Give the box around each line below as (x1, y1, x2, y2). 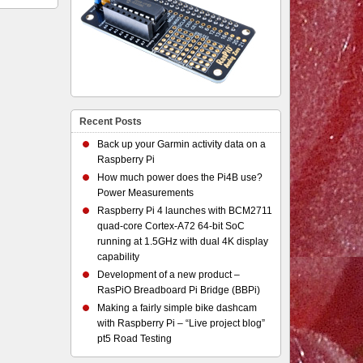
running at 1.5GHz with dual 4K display (97, 236, 269, 247)
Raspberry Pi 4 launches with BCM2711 (97, 205, 273, 216)
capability (97, 251, 140, 263)
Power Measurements (97, 187, 194, 199)
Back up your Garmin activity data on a (97, 139, 267, 150)
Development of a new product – (97, 269, 241, 280)
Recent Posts (79, 116, 143, 127)
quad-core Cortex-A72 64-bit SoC (97, 220, 246, 232)
